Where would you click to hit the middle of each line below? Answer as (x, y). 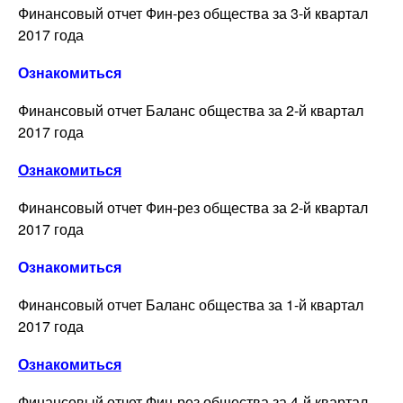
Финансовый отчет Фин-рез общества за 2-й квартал (193, 207)
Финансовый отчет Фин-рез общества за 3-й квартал (193, 13)
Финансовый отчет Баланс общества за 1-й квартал (191, 304)
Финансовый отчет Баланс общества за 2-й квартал (191, 110)
